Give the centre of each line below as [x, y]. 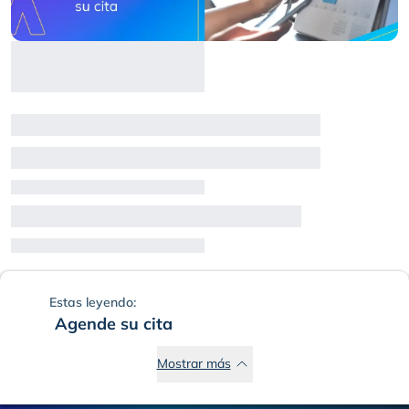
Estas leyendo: [93, 302]
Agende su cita [114, 323]
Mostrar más [194, 364]
